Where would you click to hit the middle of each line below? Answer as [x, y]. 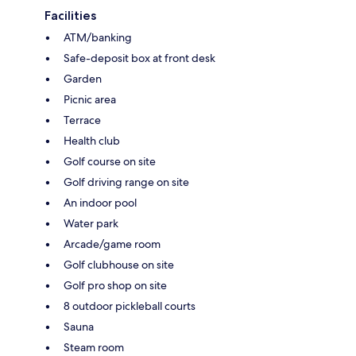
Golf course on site [110, 162]
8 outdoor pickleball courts [130, 306]
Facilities [70, 16]
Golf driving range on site [126, 182]
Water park [91, 224]
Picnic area [90, 100]
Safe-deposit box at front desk [139, 58]
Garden [83, 79]
